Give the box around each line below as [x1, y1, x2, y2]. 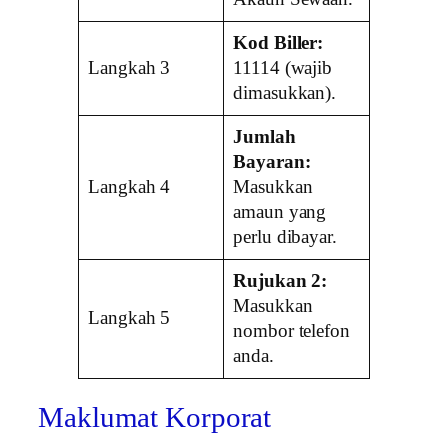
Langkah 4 [88, 176, 171, 197]
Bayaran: [233, 151, 311, 172]
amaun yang [233, 201, 327, 222]
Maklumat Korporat [38, 402, 272, 434]
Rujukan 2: [233, 270, 328, 291]
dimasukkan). [233, 82, 337, 103]
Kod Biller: [233, 32, 324, 53]
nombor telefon [233, 320, 350, 341]
